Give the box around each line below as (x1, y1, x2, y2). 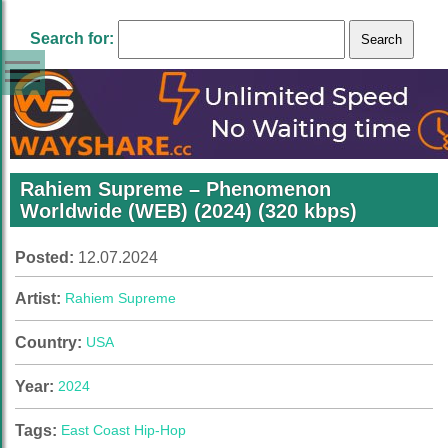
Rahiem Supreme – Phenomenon (20, 178, 331, 200)
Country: (15, 334, 86, 351)
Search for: (30, 30, 114, 47)
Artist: (15, 290, 65, 307)
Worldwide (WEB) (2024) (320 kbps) (20, 200, 357, 222)
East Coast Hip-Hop (61, 422, 186, 438)
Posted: (15, 249, 78, 266)
